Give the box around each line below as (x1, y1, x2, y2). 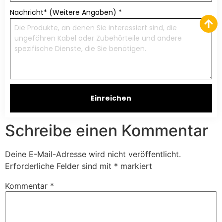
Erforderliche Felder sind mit (5, 161, 114, 171)
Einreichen (91, 93, 131, 104)
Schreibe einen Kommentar (5, 121, 208, 141)
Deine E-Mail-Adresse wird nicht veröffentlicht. (5, 149, 181, 160)
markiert (118, 161, 152, 171)
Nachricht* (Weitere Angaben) (10, 7, 116, 18)
